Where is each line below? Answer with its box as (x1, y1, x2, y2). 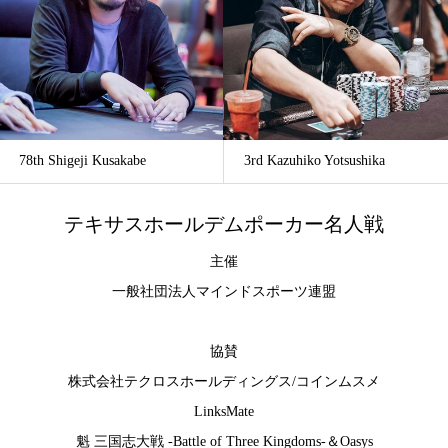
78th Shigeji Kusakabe (19, 152, 146, 168)
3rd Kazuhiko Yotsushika (244, 152, 385, 168)
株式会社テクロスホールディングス (68, 374, 292, 390)
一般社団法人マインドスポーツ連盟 (112, 284, 336, 300)
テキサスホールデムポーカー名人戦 (64, 212, 384, 235)
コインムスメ (296, 374, 380, 390)
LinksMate (194, 404, 254, 420)
